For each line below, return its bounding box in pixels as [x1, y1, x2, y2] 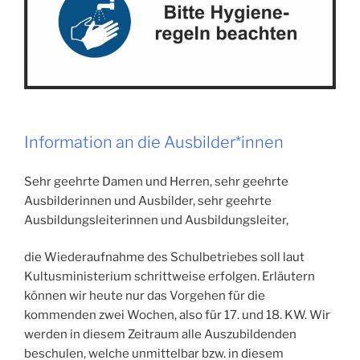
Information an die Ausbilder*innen [24, 133, 284, 153]
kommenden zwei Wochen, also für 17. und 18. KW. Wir [24, 308, 330, 323]
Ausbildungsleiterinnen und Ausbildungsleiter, [24, 212, 288, 227]
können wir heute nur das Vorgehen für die [24, 288, 265, 304]
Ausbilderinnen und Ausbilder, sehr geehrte [24, 193, 272, 208]
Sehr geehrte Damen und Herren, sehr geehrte [24, 174, 288, 189]
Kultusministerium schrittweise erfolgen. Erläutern [24, 269, 315, 284]
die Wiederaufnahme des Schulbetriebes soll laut [24, 250, 305, 265]
